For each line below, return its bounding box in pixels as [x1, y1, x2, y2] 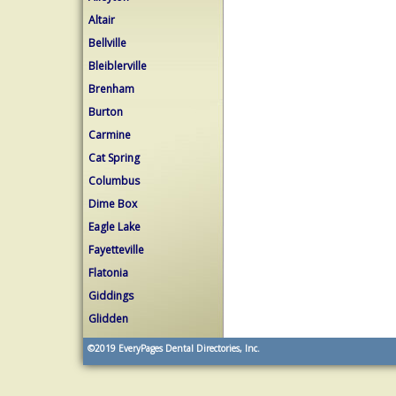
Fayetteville [88, 242, 144, 257]
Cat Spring [88, 150, 140, 165]
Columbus [88, 173, 140, 188]
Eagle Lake [88, 219, 141, 234]
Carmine [88, 127, 131, 142]
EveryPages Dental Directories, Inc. [116, 342, 260, 354]
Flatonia [88, 265, 128, 280]
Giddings [88, 288, 133, 303]
